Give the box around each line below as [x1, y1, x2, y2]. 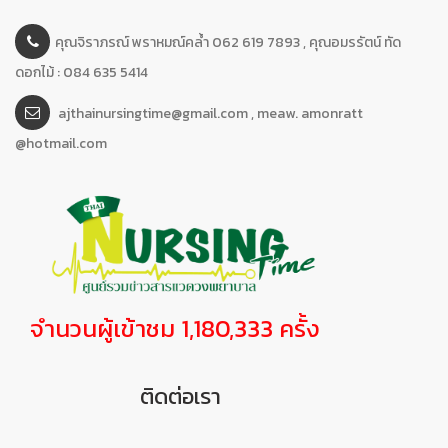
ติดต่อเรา [139, 379, 221, 413]
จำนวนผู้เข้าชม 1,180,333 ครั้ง [30, 310, 320, 346]
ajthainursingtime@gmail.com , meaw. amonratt [58, 102, 363, 124]
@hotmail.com [15, 132, 107, 154]
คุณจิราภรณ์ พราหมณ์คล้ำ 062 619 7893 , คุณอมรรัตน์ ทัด [55, 31, 401, 53]
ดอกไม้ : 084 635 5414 [15, 61, 148, 83]
